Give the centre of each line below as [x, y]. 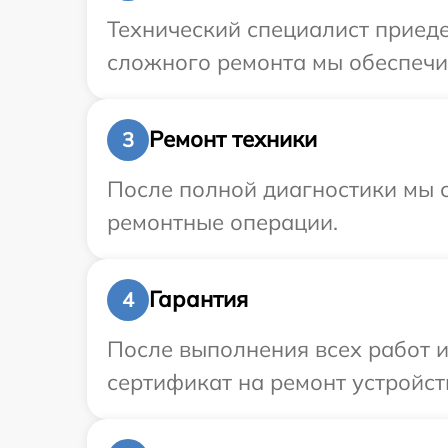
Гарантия [198, 299]
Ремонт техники [233, 139]
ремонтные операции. [222, 221]
